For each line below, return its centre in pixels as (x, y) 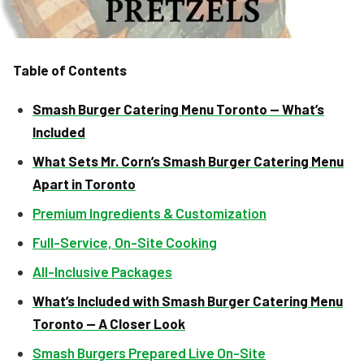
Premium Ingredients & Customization (149, 213)
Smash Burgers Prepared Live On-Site (149, 353)
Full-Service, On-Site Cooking (125, 242)
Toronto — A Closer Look (109, 323)
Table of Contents (70, 70)
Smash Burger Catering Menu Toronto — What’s (178, 109)
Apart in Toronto (84, 184)
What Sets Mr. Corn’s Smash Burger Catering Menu (188, 161)
